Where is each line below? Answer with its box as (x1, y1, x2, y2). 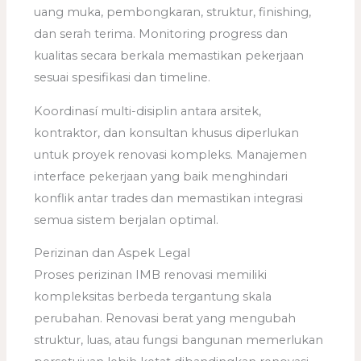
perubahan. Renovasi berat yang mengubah (34, 311, 297, 326)
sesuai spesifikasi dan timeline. (34, 70, 211, 85)
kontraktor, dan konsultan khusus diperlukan (34, 125, 300, 140)
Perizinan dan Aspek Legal (34, 246, 191, 261)
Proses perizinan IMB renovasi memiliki (34, 268, 268, 283)
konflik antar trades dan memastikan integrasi (34, 190, 304, 205)
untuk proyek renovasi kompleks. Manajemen (34, 147, 308, 162)
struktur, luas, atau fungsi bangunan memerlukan (34, 333, 324, 348)
